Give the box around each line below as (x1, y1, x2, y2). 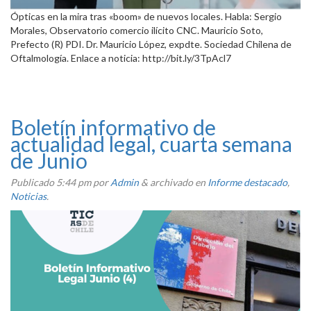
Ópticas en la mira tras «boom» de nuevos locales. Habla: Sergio (10, 10, 282, 22)
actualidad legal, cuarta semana (10, 131, 292, 156)
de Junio (10, 147, 87, 173)
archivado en (148, 176, 208, 188)
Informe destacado (208, 176, 287, 188)
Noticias (10, 190, 47, 202)
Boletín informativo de (10, 114, 216, 140)
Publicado (10, 176, 56, 188)
